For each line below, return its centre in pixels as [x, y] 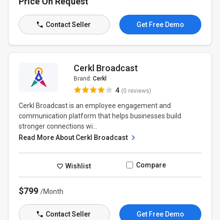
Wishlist [78, 166]
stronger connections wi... [58, 126]
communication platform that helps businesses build [100, 116]
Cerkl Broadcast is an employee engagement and [95, 106]
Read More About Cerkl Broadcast [74, 137]
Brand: [83, 79]
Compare [151, 165]
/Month [52, 192]
